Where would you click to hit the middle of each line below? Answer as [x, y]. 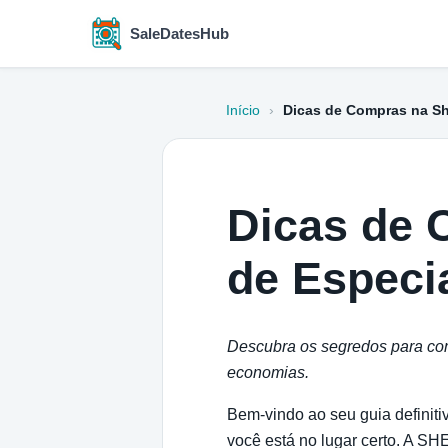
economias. [268, 372]
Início [243, 110]
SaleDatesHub [179, 33]
